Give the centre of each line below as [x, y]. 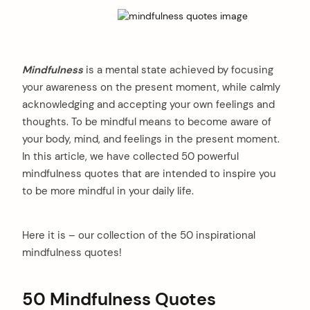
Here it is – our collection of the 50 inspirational [139, 235]
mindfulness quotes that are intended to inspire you [149, 173]
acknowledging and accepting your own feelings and [148, 104]
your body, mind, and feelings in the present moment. [151, 139]
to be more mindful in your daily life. [108, 191]
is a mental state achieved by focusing [178, 70]
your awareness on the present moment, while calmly [151, 87]
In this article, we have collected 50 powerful [130, 156]
